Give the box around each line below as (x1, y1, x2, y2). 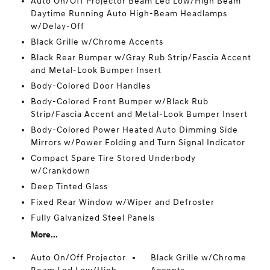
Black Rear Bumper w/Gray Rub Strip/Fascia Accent (30, 52, 251, 63)
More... (30, 229, 58, 240)
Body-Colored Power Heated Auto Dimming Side (30, 124, 238, 135)
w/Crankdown (30, 165, 90, 176)
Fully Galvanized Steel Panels (30, 212, 155, 223)
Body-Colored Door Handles (30, 80, 151, 91)
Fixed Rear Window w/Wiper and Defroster (30, 196, 215, 207)
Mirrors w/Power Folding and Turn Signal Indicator (30, 137, 245, 148)
